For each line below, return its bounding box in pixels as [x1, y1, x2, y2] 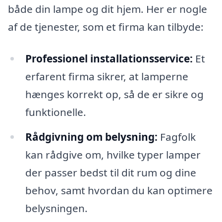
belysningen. [25, 201, 88, 215]
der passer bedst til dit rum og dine [25, 165, 196, 179]
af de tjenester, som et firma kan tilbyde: [8, 20, 204, 34]
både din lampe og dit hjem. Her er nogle [8, 2, 207, 16]
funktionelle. [25, 105, 86, 119]
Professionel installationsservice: [25, 51, 193, 65]
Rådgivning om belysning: [25, 129, 158, 144]
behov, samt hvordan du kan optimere [25, 183, 213, 197]
